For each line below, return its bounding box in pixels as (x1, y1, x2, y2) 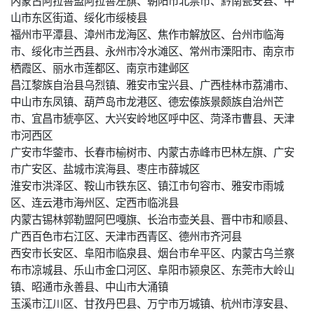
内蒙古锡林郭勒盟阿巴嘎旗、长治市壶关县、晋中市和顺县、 (11, 210, 294, 226)
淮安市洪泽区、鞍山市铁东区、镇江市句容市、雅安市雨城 (11, 177, 284, 193)
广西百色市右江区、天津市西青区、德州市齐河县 (11, 227, 242, 243)
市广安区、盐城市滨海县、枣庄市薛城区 (11, 160, 200, 176)
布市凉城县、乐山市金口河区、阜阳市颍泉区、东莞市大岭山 (11, 261, 294, 277)
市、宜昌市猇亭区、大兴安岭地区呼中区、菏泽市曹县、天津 (11, 109, 294, 125)
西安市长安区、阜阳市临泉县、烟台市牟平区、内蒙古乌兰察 (11, 244, 294, 260)
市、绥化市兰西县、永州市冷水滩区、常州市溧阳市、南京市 (11, 42, 294, 58)
